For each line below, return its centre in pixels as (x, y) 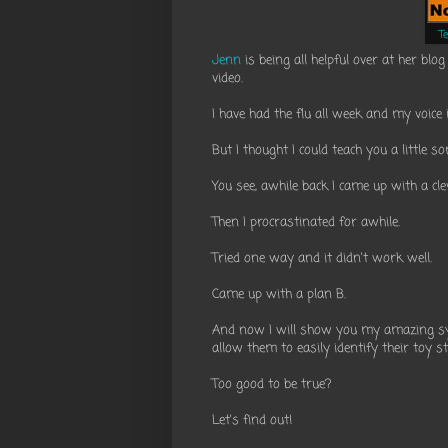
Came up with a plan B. (279, 294)
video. (227, 78)
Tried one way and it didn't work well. (322, 258)
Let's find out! (252, 420)
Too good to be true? (271, 384)
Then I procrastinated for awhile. (306, 222)
